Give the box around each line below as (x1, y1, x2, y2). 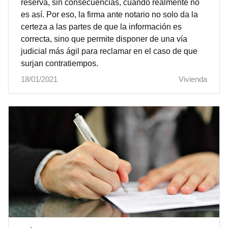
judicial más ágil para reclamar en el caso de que (21, 46, 197, 55)
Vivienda (179, 74, 207, 83)
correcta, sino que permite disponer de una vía (21, 34, 187, 43)
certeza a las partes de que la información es (21, 22, 182, 31)
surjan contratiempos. (21, 59, 98, 68)
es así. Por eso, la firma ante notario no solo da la (21, 10, 198, 19)
